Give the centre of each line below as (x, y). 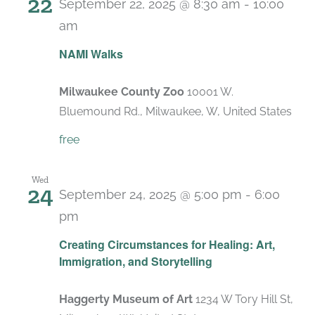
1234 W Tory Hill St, (244, 300)
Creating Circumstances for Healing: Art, (167, 245)
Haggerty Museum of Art (127, 300)
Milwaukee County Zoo (123, 92)
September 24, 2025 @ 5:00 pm (150, 195)
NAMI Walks (91, 54)
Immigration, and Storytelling (136, 262)
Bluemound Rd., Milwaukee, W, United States (175, 112)
